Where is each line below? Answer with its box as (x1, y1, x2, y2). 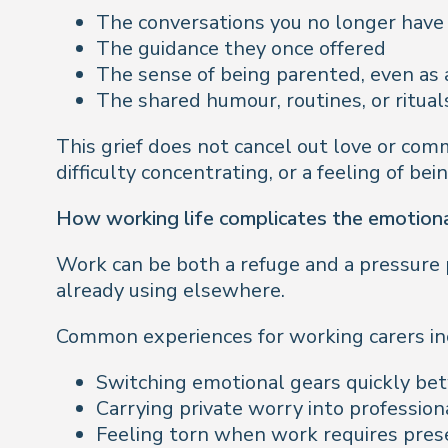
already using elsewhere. (56, 277, 285, 304)
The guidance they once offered (96, 35, 386, 62)
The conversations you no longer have (96, 9, 444, 36)
